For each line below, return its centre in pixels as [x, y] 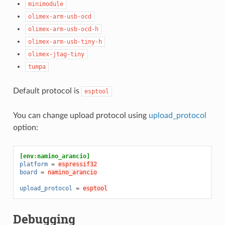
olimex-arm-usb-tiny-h [65, 41]
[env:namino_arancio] [54, 156]
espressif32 [77, 164]
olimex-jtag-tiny [56, 54]
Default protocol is [47, 91]
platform [33, 164]
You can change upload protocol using [81, 115]
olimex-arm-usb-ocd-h [63, 29]
